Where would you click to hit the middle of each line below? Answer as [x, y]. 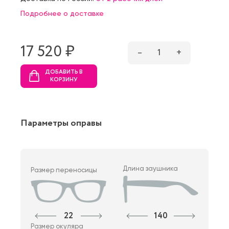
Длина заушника [151, 168]
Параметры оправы [61, 123]
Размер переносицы [64, 170]
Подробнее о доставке [62, 13]
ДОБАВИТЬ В [64, 72]
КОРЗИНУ [64, 79]
